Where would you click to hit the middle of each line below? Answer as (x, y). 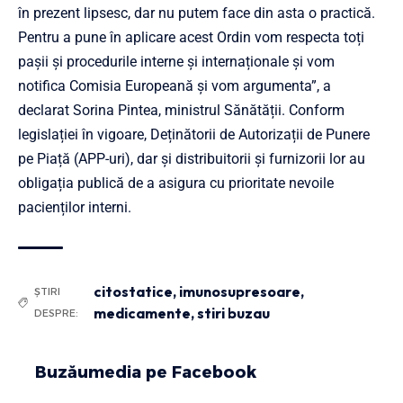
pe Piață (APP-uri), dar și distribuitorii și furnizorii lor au (192, 159)
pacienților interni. (75, 207)
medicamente (143, 313)
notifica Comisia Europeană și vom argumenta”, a (175, 86)
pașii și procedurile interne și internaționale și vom (176, 62)
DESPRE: (56, 313)
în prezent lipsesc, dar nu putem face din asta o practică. (197, 13)
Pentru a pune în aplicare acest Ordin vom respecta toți (191, 37)
